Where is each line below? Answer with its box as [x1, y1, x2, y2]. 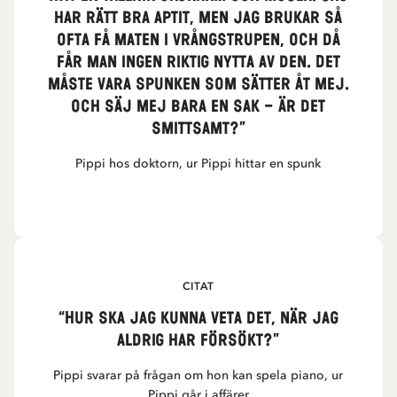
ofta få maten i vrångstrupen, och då [56, 29, 340, 51]
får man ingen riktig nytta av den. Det [56, 51, 340, 74]
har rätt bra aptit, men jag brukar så [54, 7, 343, 29]
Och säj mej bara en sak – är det [71, 96, 326, 118]
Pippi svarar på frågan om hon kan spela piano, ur [53, 368, 344, 383]
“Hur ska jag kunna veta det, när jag [58, 307, 339, 330]
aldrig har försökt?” [117, 330, 280, 352]
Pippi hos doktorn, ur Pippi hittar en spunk [75, 156, 322, 171]
